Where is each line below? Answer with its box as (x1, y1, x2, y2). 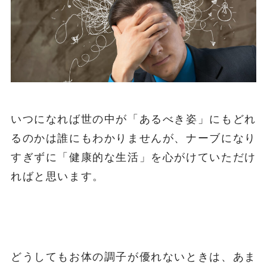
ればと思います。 (10, 170, 104, 182)
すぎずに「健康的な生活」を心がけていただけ (10, 151, 256, 163)
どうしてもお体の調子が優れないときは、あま (10, 251, 256, 263)
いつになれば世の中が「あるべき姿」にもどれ (10, 113, 256, 125)
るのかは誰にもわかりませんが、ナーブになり (10, 132, 256, 144)
